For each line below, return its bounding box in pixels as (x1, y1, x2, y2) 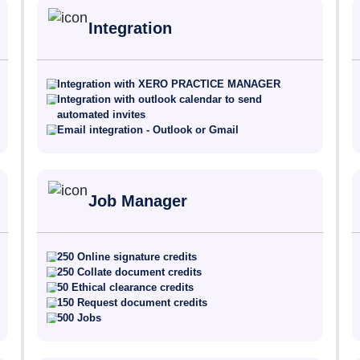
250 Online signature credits (57, 251, 198, 263)
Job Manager (88, 192, 188, 210)
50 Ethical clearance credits (57, 281, 194, 293)
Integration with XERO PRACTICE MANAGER (57, 78, 281, 90)
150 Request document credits (57, 297, 208, 309)
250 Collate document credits (57, 266, 202, 278)
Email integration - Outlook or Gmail (57, 124, 239, 136)
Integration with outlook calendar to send (57, 93, 263, 105)
